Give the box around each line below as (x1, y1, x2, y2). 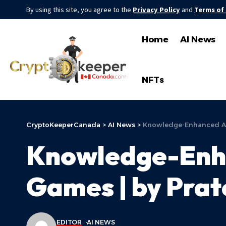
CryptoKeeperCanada (26, 121, 100, 129)
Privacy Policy (133, 5, 180, 14)
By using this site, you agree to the (26, 5, 133, 14)
